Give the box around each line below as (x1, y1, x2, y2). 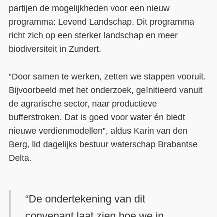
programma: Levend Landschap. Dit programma (8, 17, 194, 27)
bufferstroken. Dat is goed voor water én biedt (8, 112, 185, 123)
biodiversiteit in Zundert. (8, 44, 101, 54)
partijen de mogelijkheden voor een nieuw (8, 3, 170, 14)
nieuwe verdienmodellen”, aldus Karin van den (8, 126, 187, 136)
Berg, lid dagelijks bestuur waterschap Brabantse (8, 139, 198, 150)
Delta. (8, 153, 31, 163)
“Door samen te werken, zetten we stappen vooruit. (8, 72, 206, 82)
